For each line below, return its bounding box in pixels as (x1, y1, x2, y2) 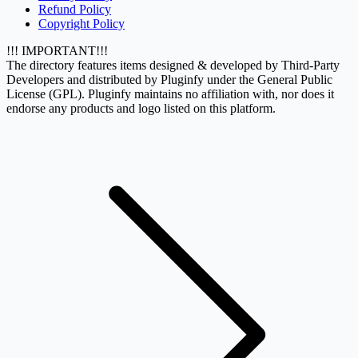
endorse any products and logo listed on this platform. (6, 101, 276, 115)
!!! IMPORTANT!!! (6, 43, 108, 58)
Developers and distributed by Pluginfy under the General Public (6, 72, 332, 86)
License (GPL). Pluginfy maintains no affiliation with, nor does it (6, 86, 334, 101)
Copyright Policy (38, 16, 125, 30)
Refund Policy (38, 2, 111, 16)
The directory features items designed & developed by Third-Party (6, 58, 340, 72)
